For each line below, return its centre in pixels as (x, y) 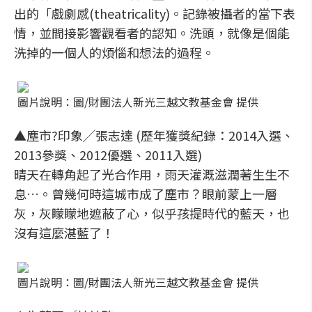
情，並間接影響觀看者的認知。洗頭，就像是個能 (152, 33)
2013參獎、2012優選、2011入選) (108, 155)
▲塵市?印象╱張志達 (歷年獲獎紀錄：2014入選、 (154, 135)
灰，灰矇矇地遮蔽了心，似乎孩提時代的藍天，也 (152, 213)
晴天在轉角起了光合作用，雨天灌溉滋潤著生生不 (152, 174)
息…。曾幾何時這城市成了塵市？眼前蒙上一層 (146, 194)
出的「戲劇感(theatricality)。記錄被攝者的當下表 (155, 13)
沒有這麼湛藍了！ (64, 233)
